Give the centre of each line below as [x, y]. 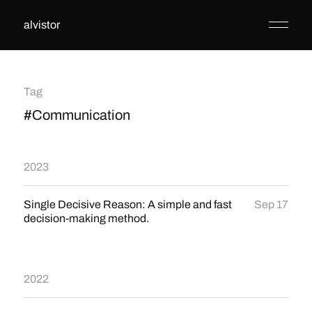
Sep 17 [272, 204]
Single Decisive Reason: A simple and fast [127, 204]
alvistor [41, 25]
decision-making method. [86, 218]
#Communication [77, 115]
